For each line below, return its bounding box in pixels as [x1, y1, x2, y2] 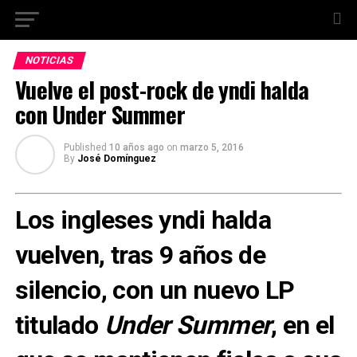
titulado [14, 310, 104, 340]
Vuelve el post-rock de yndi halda [14, 73, 309, 106]
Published [63, 142, 107, 153]
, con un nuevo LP [100, 275, 295, 305]
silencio [14, 275, 101, 305]
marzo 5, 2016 [179, 142, 244, 153]
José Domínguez [76, 153, 156, 164]
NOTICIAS [23, 54, 75, 66]
